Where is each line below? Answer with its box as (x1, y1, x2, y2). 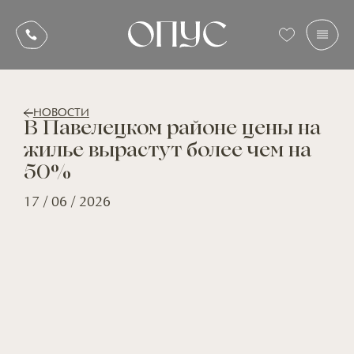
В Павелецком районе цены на (23, 120, 321, 140)
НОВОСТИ (32, 107, 89, 119)
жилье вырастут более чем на (23, 142, 311, 162)
